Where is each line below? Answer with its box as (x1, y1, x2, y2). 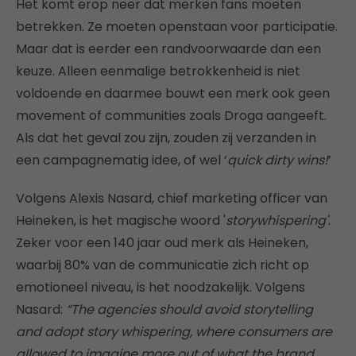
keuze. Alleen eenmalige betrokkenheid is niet (16, 61, 300, 80)
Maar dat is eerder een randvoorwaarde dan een (16, 39, 321, 58)
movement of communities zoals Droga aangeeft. (16, 106, 327, 125)
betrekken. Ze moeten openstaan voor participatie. (16, 17, 338, 36)
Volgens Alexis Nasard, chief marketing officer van (16, 188, 327, 207)
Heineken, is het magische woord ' (16, 211, 226, 230)
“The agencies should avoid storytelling (66, 300, 313, 319)
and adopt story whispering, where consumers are (16, 322, 332, 341)
